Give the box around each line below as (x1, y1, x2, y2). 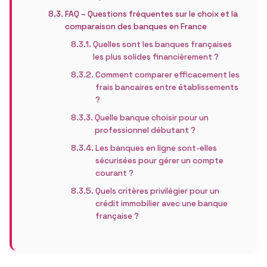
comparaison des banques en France (65, 21, 207, 32)
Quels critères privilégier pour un (95, 186, 219, 196)
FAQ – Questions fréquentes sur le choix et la (65, 9, 238, 19)
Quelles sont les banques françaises (92, 39, 232, 49)
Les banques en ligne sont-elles (95, 143, 217, 153)
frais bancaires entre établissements (95, 82, 238, 92)
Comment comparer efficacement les (95, 70, 240, 80)
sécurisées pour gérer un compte (95, 156, 223, 166)
